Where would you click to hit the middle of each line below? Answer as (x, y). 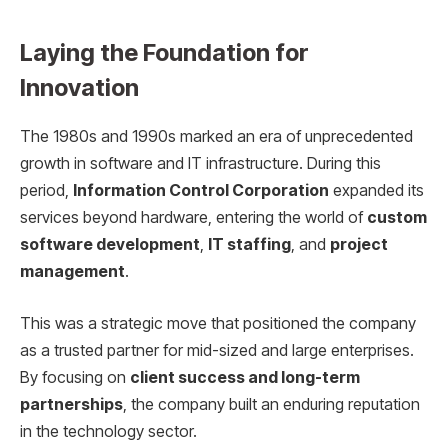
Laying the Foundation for (164, 53)
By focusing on (75, 377)
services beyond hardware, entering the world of (193, 218)
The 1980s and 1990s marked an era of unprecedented (216, 137)
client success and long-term (245, 377)
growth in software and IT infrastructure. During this (200, 164)
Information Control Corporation (201, 191)
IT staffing (249, 245)
